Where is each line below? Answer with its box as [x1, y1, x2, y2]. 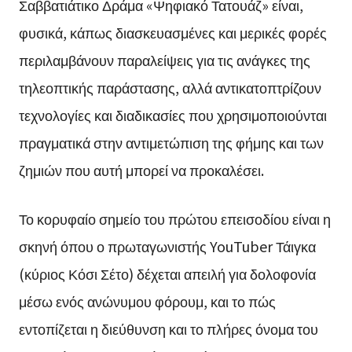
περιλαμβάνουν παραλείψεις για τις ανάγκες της [18, 49, 310, 71]
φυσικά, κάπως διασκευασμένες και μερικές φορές [18, 22, 327, 43]
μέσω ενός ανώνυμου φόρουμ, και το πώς [18, 291, 276, 312]
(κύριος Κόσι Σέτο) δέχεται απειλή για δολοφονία [18, 263, 316, 284]
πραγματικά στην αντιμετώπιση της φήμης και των [18, 132, 324, 153]
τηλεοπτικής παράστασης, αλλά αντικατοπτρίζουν [18, 77, 321, 98]
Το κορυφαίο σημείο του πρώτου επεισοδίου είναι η [18, 208, 331, 229]
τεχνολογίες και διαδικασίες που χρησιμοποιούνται [18, 104, 327, 126]
